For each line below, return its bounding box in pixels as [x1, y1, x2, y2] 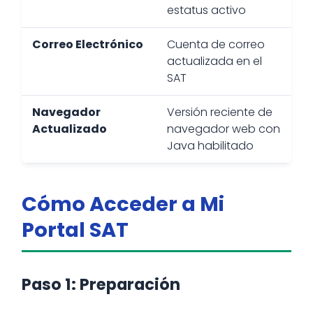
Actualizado [32, 121, 107, 137]
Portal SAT [22, 216, 129, 244]
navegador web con [167, 121, 280, 137]
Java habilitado [167, 138, 254, 154]
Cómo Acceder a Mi [22, 190, 224, 218]
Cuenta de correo [167, 36, 265, 52]
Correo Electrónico [32, 36, 143, 52]
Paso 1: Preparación [22, 273, 180, 296]
